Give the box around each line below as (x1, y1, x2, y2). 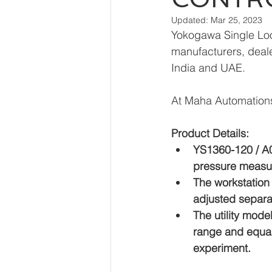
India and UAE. (171, 61, 245, 75)
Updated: (171, 15, 211, 25)
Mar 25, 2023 (211, 15, 262, 25)
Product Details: (171, 126, 249, 140)
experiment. (193, 241, 251, 255)
